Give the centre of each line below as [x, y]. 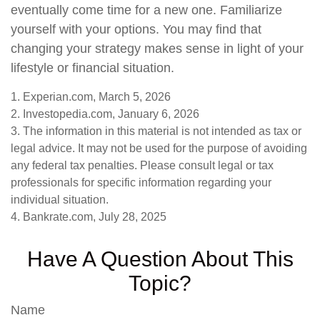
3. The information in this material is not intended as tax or [156, 131]
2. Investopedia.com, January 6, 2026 [105, 114]
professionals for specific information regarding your [141, 182]
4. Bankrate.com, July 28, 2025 [89, 217]
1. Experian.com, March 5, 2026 [91, 97]
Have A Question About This [160, 259]
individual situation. [60, 200]
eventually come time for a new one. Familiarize [146, 10]
